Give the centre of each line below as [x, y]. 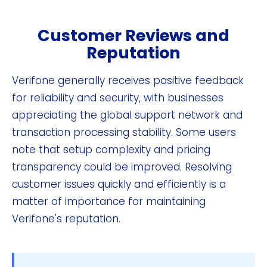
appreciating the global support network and [127, 115]
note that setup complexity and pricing [111, 150]
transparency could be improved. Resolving [122, 167]
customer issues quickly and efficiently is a [119, 184]
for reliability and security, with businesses [118, 98]
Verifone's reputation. [66, 219]
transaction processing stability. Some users [124, 133]
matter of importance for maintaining [109, 202]
